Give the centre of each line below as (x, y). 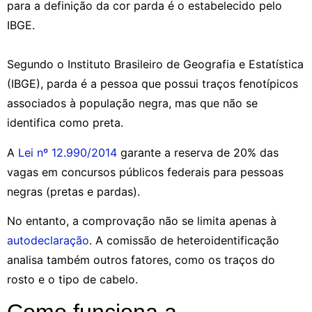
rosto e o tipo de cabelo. (72, 280)
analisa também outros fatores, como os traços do (141, 260)
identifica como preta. (65, 123)
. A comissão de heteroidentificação (184, 241)
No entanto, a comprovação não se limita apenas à (142, 221)
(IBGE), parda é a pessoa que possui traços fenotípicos (153, 84)
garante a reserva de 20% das (198, 152)
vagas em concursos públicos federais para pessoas (145, 172)
